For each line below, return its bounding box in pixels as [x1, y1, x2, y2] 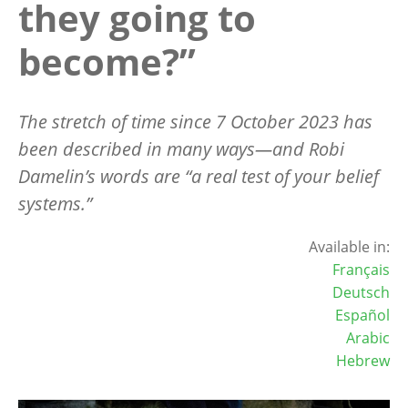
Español [335, 304, 390, 325]
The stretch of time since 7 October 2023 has [18, 108, 372, 134]
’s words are [85, 163, 185, 189]
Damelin [18, 163, 85, 189]
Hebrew [336, 350, 390, 371]
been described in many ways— [18, 136, 272, 161]
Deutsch [332, 281, 390, 302]
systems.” [18, 190, 92, 216]
